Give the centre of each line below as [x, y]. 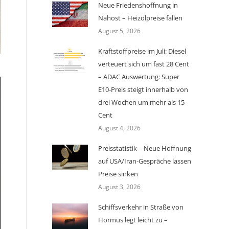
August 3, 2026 [119, 187]
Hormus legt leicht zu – [133, 220]
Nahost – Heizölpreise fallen [140, 18]
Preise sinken [118, 174]
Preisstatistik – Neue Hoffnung [145, 148]
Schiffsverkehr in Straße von [141, 207]
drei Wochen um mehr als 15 [141, 102]
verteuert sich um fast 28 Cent [144, 64]
